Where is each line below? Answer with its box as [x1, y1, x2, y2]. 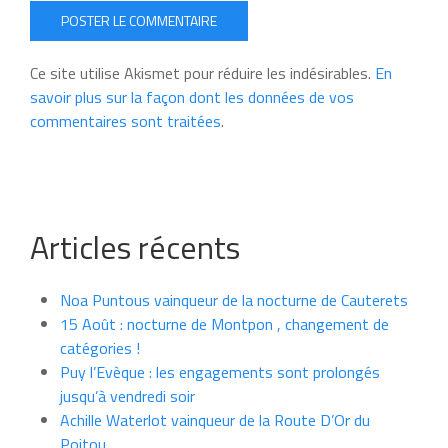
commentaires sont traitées [30, 108, 221, 133]
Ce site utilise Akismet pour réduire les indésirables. [30, 60, 375, 85]
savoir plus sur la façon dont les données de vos [30, 84, 354, 109]
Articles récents [30, 222, 240, 271]
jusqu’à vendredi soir [60, 383, 195, 408]
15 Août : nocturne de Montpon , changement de [60, 311, 389, 336]
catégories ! [60, 335, 140, 360]
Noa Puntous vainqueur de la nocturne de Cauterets [60, 287, 408, 312]
